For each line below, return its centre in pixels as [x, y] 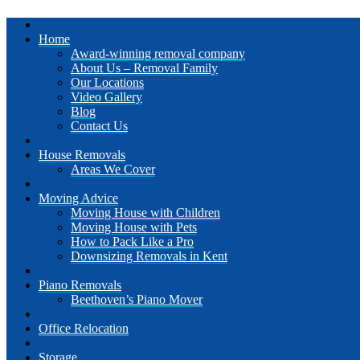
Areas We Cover [113, 170]
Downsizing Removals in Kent [149, 256]
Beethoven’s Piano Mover [137, 300]
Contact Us [99, 126]
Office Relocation [84, 329]
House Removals [82, 155]
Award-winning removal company [158, 54]
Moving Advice [78, 198]
